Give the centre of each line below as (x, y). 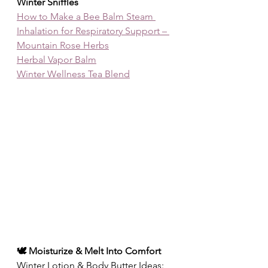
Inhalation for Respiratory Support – (93, 31)
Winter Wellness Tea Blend (73, 74)
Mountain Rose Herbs (63, 45)
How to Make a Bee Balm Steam (86, 17)
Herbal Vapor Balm (57, 60)
